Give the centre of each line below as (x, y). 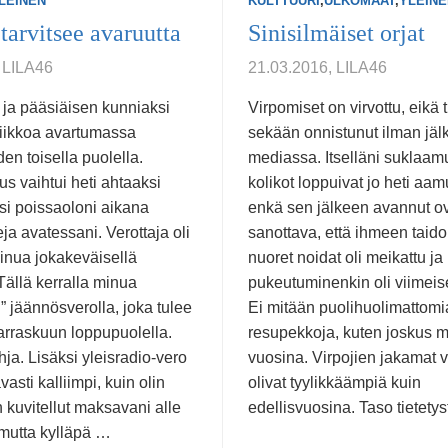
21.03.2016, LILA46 (317, 67)
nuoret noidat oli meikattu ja (345, 257)
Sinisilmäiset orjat (336, 33)
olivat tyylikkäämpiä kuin (334, 382)
